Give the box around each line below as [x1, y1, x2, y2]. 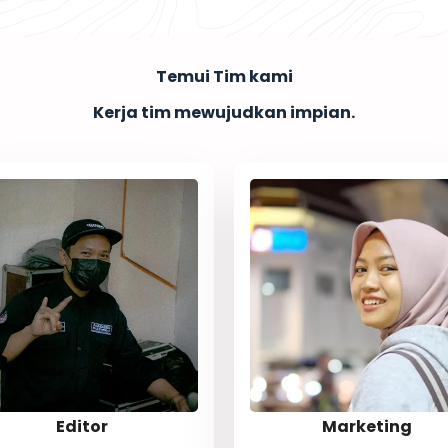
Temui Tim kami [155, 64, 293, 88]
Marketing [321, 414, 412, 438]
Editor [55, 414, 108, 438]
